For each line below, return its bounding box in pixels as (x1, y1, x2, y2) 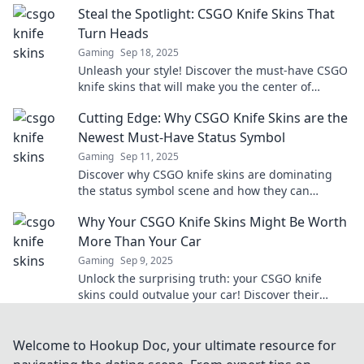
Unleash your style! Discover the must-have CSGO (78, 63, 348, 78)
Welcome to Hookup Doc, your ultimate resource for (13, 336, 336, 354)
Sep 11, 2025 (120, 149, 179, 163)
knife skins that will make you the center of (78, 79, 311, 94)
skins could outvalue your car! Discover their (78, 287, 319, 302)
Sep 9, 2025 (120, 253, 173, 267)
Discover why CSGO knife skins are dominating (78, 167, 332, 182)
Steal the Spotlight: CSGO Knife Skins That (78, 5, 335, 23)
